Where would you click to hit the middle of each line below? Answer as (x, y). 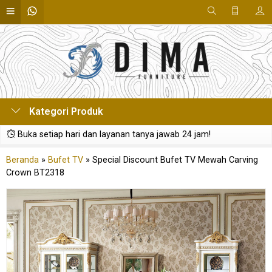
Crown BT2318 (35, 173)
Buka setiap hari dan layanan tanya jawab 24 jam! (113, 134)
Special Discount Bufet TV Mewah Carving (175, 160)
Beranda (22, 160)
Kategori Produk (65, 111)
